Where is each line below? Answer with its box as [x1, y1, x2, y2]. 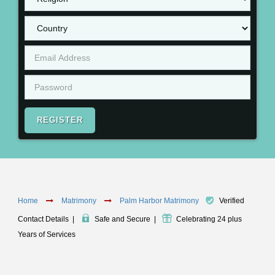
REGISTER [37, 115, 83, 125]
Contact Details [18, 215, 69, 224]
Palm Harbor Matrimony [120, 196, 201, 206]
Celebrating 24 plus [176, 215, 242, 224]
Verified [219, 196, 244, 206]
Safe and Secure [95, 215, 150, 224]
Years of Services [18, 230, 76, 239]
